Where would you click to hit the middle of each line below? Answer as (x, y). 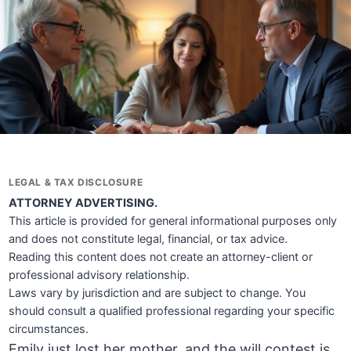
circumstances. (49, 329)
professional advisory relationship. (100, 275)
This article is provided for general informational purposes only (173, 221)
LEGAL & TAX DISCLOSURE (76, 183)
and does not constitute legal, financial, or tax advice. (148, 239)
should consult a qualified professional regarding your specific (172, 311)
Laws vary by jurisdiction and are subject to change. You (157, 293)
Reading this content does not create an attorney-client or (161, 257)
